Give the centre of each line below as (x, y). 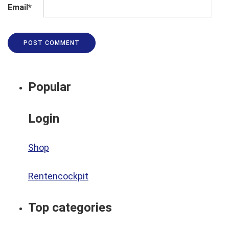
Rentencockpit (58, 176)
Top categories (70, 207)
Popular (50, 87)
